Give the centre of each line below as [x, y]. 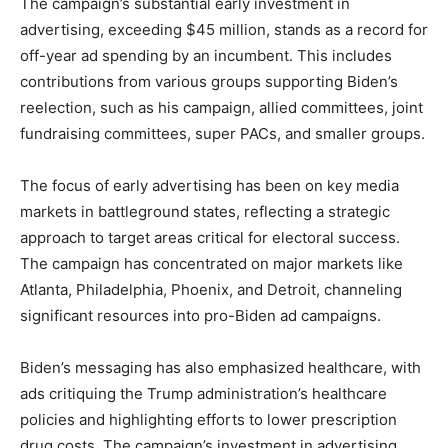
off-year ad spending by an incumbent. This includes [206, 56]
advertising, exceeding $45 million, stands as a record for [224, 30]
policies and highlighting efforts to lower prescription [208, 420]
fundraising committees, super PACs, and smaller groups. [222, 134]
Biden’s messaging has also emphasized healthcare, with [220, 368]
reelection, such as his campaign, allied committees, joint [221, 108]
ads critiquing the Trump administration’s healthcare [203, 394]
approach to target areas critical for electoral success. [210, 238]
